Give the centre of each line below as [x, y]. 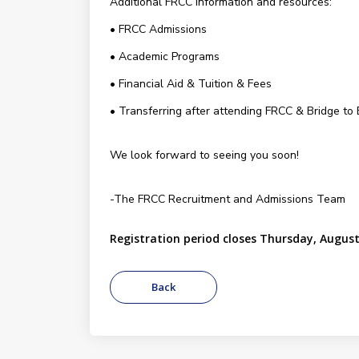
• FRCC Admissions [158, 29]
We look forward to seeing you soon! [204, 155]
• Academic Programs [164, 56]
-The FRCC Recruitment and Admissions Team [227, 199]
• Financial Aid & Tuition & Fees [190, 84]
